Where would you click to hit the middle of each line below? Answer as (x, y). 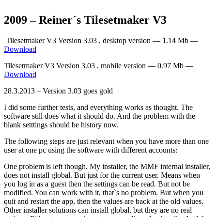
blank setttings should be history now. (61, 124)
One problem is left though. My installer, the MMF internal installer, (107, 166)
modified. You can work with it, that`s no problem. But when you (104, 192)
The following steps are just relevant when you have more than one (106, 141)
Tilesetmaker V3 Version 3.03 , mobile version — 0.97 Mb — (99, 65)
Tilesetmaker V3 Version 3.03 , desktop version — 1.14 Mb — (101, 40)
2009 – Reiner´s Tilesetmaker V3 (85, 20)
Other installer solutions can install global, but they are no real (98, 210)
